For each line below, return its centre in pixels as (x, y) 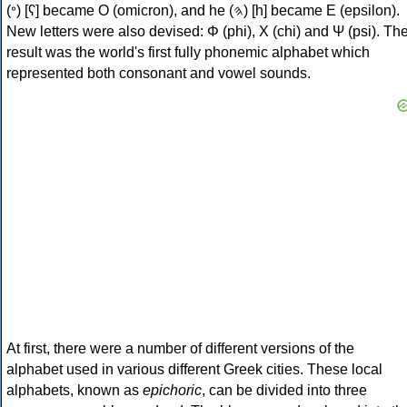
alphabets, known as (74, 391)
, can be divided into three (284, 391)
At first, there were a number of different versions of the (180, 349)
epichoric (172, 391)
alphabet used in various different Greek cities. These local (194, 370)
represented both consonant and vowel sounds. (159, 74)
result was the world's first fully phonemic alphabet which (188, 53)
